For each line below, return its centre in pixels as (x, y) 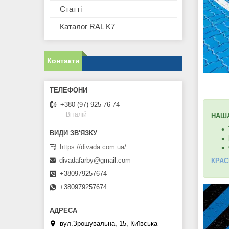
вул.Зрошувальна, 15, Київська (109, 224)
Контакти (63, 61)
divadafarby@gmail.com (95, 161)
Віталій (76, 115)
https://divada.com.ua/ (93, 147)
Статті (71, 9)
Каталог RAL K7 (87, 27)
